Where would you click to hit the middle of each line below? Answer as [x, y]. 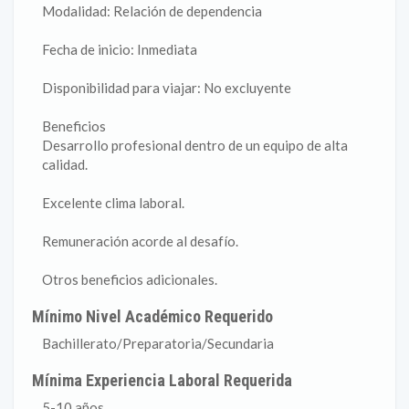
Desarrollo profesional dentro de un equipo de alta [195, 145]
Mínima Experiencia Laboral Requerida [163, 380]
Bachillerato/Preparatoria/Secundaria [158, 343]
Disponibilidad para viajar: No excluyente [167, 88]
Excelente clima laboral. [113, 203]
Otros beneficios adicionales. [130, 279]
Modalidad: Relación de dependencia [152, 11]
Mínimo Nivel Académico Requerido [153, 316]
